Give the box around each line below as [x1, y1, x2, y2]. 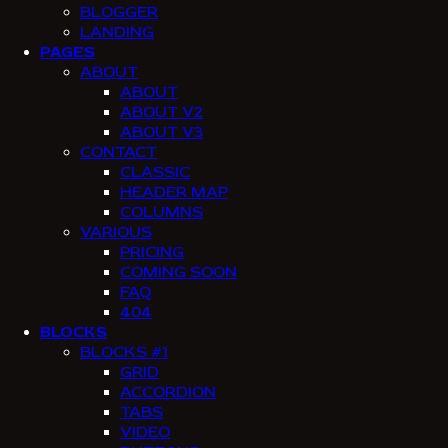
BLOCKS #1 [80, 342, 168, 363]
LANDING [80, 22, 154, 43]
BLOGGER [80, 2, 158, 23]
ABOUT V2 [120, 102, 203, 123]
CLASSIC [120, 162, 190, 183]
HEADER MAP [120, 182, 228, 203]
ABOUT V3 [120, 122, 203, 143]
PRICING [120, 242, 184, 263]
